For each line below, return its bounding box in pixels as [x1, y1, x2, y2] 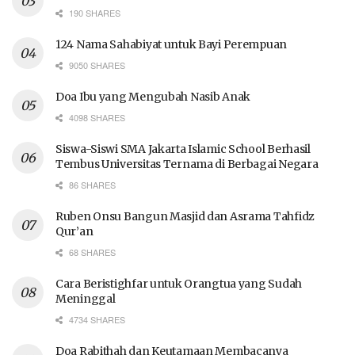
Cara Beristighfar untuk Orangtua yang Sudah [55, 277, 302, 292]
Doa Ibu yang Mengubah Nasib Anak [55, 90, 251, 105]
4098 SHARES [67, 111, 125, 124]
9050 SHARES [67, 59, 125, 72]
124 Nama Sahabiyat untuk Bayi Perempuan [55, 37, 288, 52]
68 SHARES [67, 246, 116, 259]
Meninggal [55, 292, 116, 307]
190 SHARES [67, 6, 120, 20]
